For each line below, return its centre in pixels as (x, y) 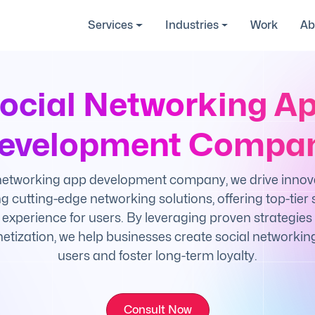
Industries (192, 25)
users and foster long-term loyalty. (157, 256)
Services (110, 25)
